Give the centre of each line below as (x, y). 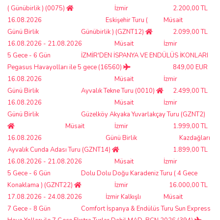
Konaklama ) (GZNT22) (41, 185)
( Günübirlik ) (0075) (37, 8)
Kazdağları (195, 138)
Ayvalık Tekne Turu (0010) (119, 91)
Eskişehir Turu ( (127, 20)
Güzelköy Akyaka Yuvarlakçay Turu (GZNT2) (143, 114)
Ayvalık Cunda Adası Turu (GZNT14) (60, 150)
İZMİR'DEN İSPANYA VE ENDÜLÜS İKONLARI (145, 55)
